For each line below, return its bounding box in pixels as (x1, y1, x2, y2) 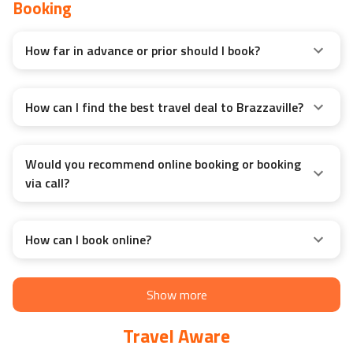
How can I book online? (25, 230, 151, 250)
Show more (146, 285, 207, 305)
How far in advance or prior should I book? (25, 41, 260, 61)
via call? (25, 173, 69, 193)
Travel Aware (123, 321, 230, 351)
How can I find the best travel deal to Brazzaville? (25, 98, 303, 117)
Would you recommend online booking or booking (25, 154, 301, 174)
